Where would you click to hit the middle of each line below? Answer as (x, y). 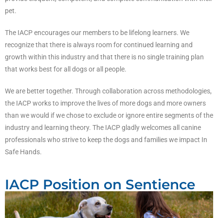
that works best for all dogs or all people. (66, 69)
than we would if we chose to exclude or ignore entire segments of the (109, 115)
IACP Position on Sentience (100, 184)
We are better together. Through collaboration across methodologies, (108, 91)
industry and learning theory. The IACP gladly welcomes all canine (103, 127)
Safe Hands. (23, 152)
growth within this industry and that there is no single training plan (104, 57)
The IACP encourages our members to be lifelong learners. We (97, 32)
